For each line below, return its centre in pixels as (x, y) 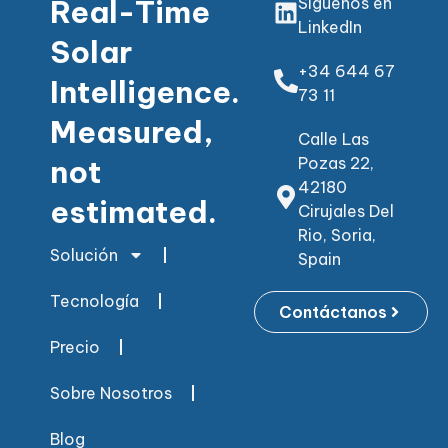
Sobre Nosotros (111, 392)
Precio (75, 346)
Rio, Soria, (337, 234)
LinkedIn (330, 26)
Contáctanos (333, 311)
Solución (84, 254)
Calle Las (333, 138)
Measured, (131, 131)
